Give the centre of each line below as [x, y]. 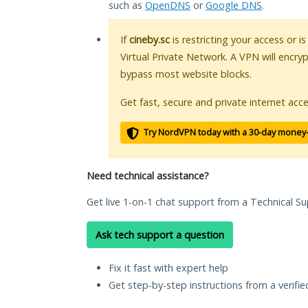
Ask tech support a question [160, 235]
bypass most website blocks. [186, 74]
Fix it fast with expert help [168, 268]
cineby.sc [150, 40]
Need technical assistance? [148, 176]
